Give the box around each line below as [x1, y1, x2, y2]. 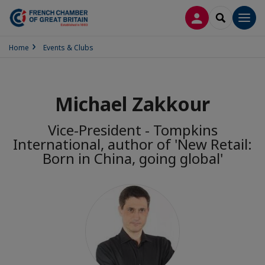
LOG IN [196, 11, 227, 22]
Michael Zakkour [55, 91, 210, 117]
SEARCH [220, 11, 252, 22]
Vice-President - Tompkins [47, 120, 218, 140]
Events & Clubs [43, 43, 93, 53]
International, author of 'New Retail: [13, 134, 252, 154]
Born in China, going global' [42, 148, 223, 168]
